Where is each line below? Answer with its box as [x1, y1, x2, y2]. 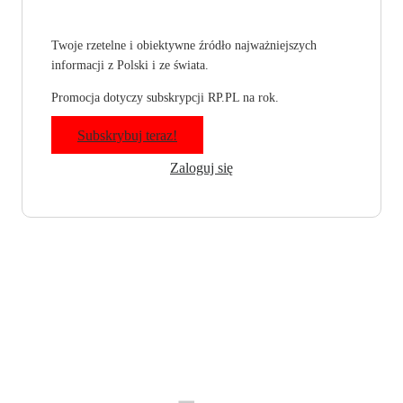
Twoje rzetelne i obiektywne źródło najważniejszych [51, 39, 317, 53]
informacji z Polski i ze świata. [51, 58, 209, 73]
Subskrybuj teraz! [77, 128, 177, 144]
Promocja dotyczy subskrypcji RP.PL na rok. [51, 91, 279, 105]
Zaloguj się [170, 160, 233, 176]
